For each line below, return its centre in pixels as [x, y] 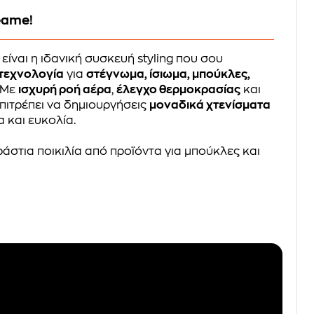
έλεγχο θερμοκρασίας [179, 89]
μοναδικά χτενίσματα [210, 105]
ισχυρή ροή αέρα [65, 89]
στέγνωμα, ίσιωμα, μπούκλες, [169, 74]
